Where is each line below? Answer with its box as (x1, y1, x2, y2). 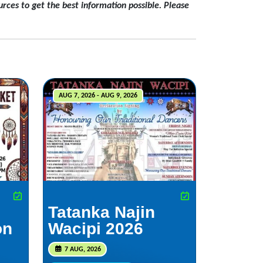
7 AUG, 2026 (62, 245, 101, 253)
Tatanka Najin (48, 203, 155, 221)
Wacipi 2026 (48, 219, 143, 238)
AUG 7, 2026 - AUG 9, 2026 (58, 92, 137, 99)
